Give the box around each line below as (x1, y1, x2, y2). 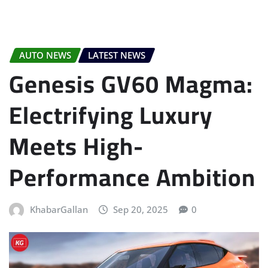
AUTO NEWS (19, 49, 71, 61)
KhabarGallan (29, 203, 88, 215)
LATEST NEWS (88, 49, 145, 61)
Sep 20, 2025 (113, 203, 169, 215)
